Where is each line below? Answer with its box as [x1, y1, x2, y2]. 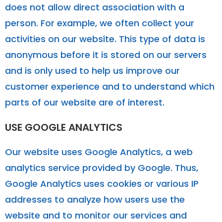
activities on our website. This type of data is [5, 32, 205, 45]
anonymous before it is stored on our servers [5, 48, 207, 61]
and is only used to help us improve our [5, 64, 180, 77]
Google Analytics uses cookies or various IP [5, 177, 199, 190]
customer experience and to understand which [5, 80, 215, 93]
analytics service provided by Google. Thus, [5, 161, 198, 174]
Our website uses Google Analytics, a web [5, 145, 193, 158]
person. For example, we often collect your [5, 16, 194, 29]
